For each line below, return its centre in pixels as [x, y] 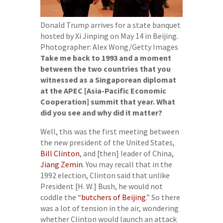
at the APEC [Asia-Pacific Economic [103, 90]
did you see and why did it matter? [101, 112]
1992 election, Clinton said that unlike [105, 175]
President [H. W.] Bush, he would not [101, 186]
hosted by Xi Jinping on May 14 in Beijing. [109, 36]
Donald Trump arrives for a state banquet [110, 25]
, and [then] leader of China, [126, 153]
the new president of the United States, [107, 142]
